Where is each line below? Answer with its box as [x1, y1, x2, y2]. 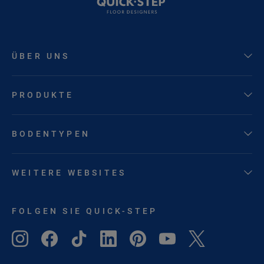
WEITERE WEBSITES [12, 167, 127, 177]
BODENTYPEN [12, 128, 90, 138]
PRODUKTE [12, 90, 74, 100]
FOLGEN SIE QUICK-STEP [12, 206, 158, 216]
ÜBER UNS [12, 51, 70, 61]
